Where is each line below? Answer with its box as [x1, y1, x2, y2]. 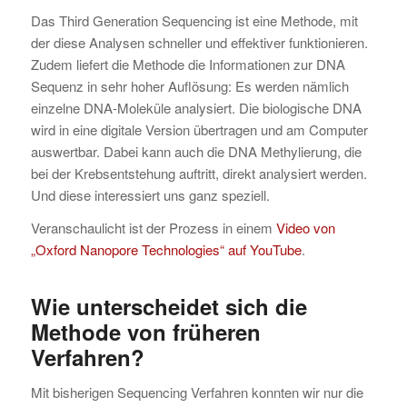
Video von [275, 218, 335, 238]
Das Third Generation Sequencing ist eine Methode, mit [30, 10, 358, 30]
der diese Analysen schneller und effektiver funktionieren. [30, 32, 368, 52]
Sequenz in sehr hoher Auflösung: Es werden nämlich [30, 75, 349, 95]
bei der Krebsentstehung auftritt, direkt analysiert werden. [30, 163, 367, 183]
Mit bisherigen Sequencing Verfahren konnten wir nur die [30, 382, 363, 402]
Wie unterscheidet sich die [30, 291, 307, 323]
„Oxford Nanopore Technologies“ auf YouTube [30, 240, 302, 260]
